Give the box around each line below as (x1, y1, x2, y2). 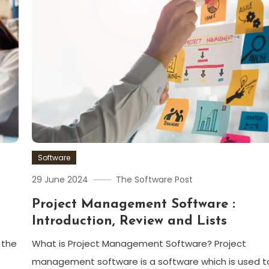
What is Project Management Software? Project (32, 237, 247, 250)
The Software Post (116, 174, 193, 186)
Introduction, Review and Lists (32, 214, 228, 229)
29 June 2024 (32, 174, 89, 186)
